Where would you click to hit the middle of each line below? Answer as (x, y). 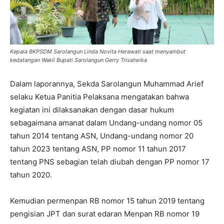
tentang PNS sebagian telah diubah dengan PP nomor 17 (110, 162)
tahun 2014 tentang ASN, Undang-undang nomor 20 (102, 136)
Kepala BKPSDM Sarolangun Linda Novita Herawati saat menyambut (98, 52)
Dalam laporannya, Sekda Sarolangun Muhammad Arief (107, 84)
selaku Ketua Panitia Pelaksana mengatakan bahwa (99, 97)
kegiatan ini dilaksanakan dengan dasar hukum (92, 110)
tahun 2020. (31, 175)
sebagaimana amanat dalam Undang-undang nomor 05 (106, 123)
